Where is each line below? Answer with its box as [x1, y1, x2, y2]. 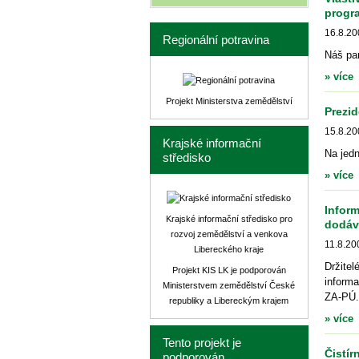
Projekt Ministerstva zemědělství [165, 96, 292, 106]
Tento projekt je [162, 337, 241, 349]
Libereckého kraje [194, 244, 264, 254]
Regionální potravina [162, 34, 269, 46]
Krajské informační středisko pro [165, 214, 292, 224]
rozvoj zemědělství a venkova [170, 229, 288, 239]
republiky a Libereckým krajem [169, 296, 289, 305]
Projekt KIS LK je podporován [171, 265, 286, 275]
